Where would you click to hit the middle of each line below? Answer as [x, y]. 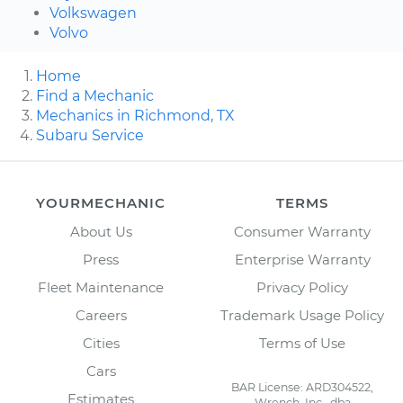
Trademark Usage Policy [302, 315]
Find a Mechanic [95, 95]
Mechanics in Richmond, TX [135, 115]
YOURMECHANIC [101, 202]
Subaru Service [90, 135]
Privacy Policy [302, 287]
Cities [101, 343]
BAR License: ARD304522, [302, 387]
